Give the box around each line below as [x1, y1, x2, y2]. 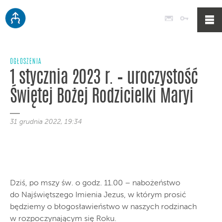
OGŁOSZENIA [10, 58, 42, 65]
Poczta [175, 14, 200, 22]
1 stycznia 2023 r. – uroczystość [10, 70, 198, 87]
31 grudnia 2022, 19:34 [10, 118, 82, 125]
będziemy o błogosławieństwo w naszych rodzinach [10, 203, 197, 211]
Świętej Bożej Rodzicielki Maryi [10, 89, 193, 106]
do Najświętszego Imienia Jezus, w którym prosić [10, 191, 186, 199]
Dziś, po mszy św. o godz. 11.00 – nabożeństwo [10, 179, 180, 187]
